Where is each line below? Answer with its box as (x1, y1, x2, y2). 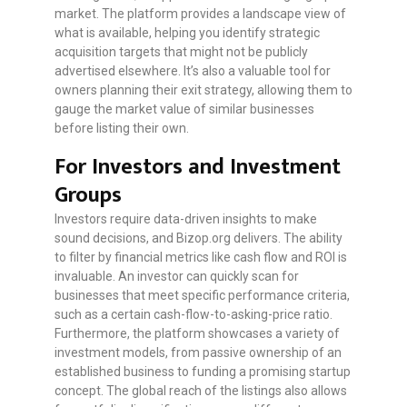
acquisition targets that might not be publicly (55, 45, 308, 60)
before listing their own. (55, 121, 189, 136)
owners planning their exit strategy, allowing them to (55, 83, 352, 98)
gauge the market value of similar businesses (55, 102, 314, 117)
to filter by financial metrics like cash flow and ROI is (55, 250, 347, 265)
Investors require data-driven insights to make (55, 212, 317, 227)
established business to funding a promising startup (55, 364, 351, 380)
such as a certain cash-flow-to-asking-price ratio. (55, 307, 333, 323)
